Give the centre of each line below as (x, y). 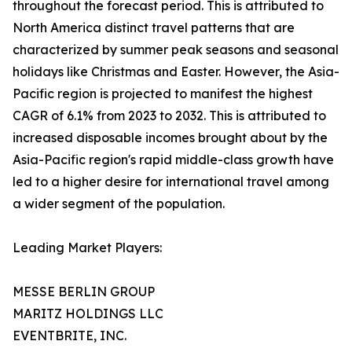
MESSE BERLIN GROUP (84, 292)
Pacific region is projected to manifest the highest (163, 94)
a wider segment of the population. (119, 204)
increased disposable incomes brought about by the (170, 138)
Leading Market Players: (87, 248)
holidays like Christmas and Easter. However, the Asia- (176, 72)
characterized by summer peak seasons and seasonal (176, 50)
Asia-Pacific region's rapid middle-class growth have (173, 160)
